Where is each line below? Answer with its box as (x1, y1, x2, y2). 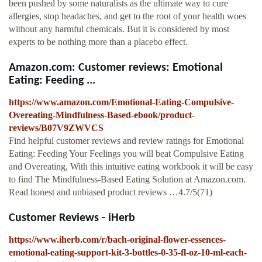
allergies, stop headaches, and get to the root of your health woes (9, 11, 246, 22)
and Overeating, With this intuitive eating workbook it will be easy (9, 161, 253, 172)
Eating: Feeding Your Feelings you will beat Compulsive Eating (9, 149, 244, 159)
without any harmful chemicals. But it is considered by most (9, 24, 229, 35)
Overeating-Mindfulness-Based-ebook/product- (9, 110, 195, 120)
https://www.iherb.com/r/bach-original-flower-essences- (9, 235, 226, 245)
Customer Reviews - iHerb (9, 212, 135, 225)
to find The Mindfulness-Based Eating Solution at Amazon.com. (9, 174, 246, 185)
